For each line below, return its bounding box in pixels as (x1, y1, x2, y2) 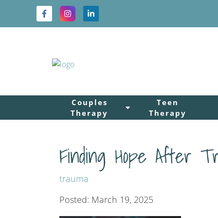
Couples (71, 97, 108, 107)
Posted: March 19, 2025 (59, 194, 153, 205)
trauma (59, 173, 89, 184)
